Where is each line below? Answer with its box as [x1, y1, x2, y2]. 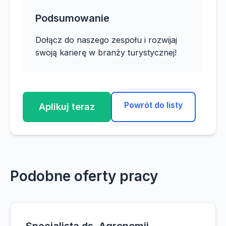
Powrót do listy [124, 100, 183, 110]
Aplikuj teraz [39, 101, 95, 112]
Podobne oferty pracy [10, 167, 158, 185]
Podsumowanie [35, 12, 109, 24]
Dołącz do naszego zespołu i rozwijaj [35, 35, 177, 45]
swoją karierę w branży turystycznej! [35, 47, 177, 58]
